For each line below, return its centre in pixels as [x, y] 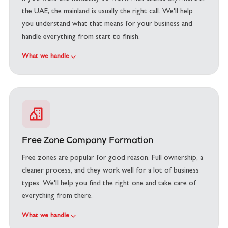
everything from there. [57, 197]
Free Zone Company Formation [88, 141]
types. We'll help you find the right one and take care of [109, 184]
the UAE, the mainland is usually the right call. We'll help [107, 12]
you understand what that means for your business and [107, 25]
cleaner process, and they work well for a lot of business [110, 171]
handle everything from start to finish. [81, 37]
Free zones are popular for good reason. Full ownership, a [112, 159]
